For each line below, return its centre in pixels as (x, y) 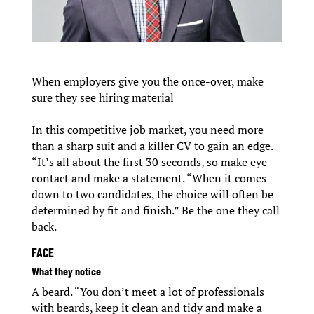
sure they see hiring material (102, 98)
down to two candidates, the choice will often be (152, 194)
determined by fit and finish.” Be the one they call (155, 211)
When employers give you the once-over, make (147, 82)
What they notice (66, 271)
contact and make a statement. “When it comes (149, 178)
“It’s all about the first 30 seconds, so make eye (149, 162)
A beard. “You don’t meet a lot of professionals (148, 292)
